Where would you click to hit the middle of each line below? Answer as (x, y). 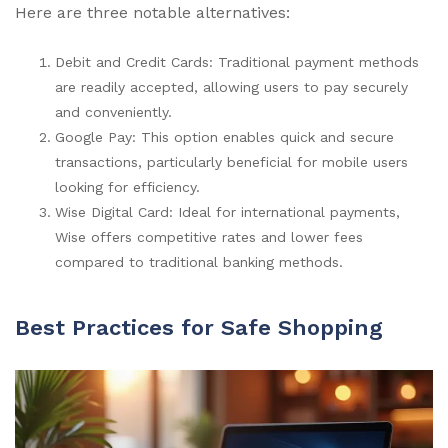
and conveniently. (113, 111)
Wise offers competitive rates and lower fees (209, 236)
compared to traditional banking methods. (199, 261)
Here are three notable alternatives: (152, 12)
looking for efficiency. (127, 186)
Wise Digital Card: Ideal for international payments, (227, 211)
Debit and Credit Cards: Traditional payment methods (237, 61)
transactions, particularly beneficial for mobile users (231, 161)
